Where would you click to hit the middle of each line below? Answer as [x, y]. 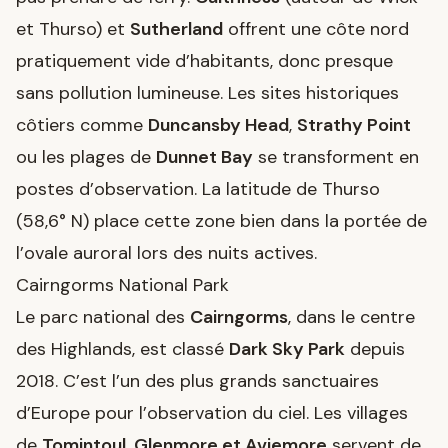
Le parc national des [103, 316]
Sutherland [176, 28]
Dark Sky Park [287, 348]
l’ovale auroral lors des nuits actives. [166, 252]
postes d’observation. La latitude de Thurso [198, 188]
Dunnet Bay [204, 156]
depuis [375, 348]
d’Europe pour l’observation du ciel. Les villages [212, 412]
